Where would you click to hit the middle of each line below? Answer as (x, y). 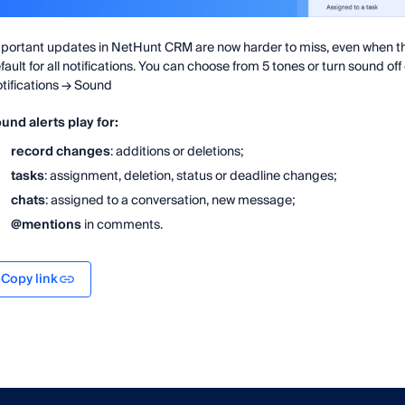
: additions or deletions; (177, 152)
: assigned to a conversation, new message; (170, 201)
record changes (61, 152)
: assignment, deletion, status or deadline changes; (190, 176)
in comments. (122, 225)
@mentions (46, 225)
